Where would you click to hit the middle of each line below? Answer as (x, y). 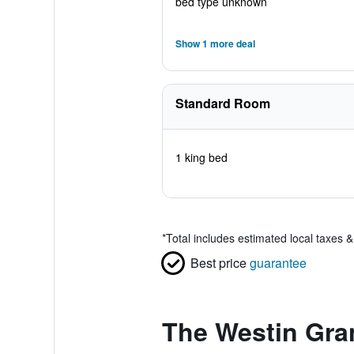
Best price (218, 263)
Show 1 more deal (215, 43)
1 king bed (201, 157)
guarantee (278, 263)
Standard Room (222, 103)
